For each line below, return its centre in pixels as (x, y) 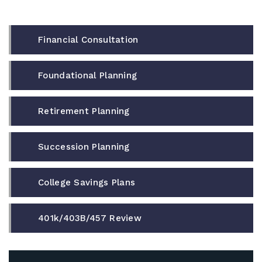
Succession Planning (84, 146)
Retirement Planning (84, 111)
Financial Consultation (88, 39)
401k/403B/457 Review (90, 218)
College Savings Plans (87, 182)
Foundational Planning (88, 75)
